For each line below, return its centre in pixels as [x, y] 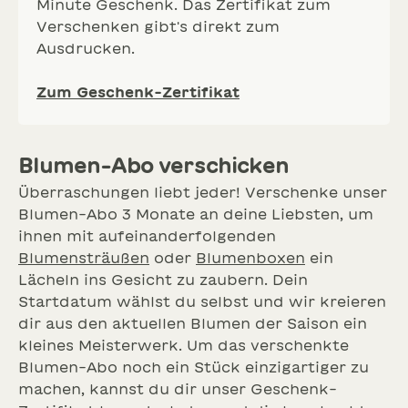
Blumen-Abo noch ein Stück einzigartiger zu [194, 367]
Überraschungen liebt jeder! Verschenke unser [203, 193]
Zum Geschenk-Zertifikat [138, 92]
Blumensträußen [84, 258]
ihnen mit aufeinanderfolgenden [147, 236]
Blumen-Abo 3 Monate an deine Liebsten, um [196, 214]
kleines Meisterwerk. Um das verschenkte [184, 346]
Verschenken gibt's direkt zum [158, 27]
